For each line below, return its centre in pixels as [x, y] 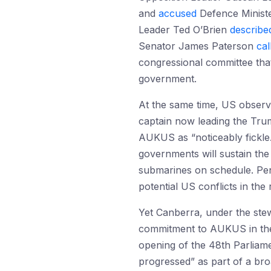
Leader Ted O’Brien [184, 30]
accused [178, 13]
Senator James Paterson [198, 46]
